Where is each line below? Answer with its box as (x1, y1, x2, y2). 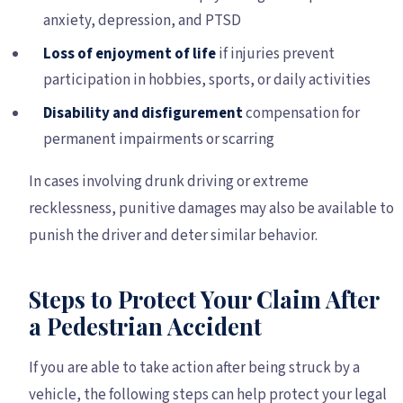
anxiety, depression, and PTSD (43, 9, 241, 31)
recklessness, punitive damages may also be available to (29, 197, 394, 219)
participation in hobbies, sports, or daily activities (43, 68, 371, 91)
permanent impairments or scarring (43, 128, 274, 150)
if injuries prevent (216, 42, 335, 65)
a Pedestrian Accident (29, 309, 262, 341)
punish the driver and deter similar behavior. (29, 224, 318, 246)
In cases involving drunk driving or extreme (29, 170, 309, 193)
